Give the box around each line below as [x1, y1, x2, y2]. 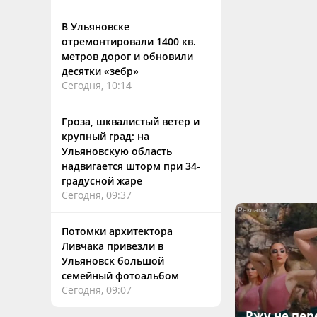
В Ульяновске [62, 20, 129, 33]
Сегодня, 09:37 [62, 188, 132, 202]
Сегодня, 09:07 [62, 283, 132, 296]
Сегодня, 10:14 [62, 79, 132, 92]
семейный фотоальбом [62, 269, 179, 282]
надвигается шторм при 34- [62, 159, 200, 173]
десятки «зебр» [62, 64, 139, 78]
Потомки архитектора [62, 224, 173, 238]
